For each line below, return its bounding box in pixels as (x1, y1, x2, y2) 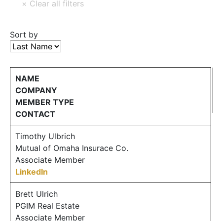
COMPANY (15, 85, 57, 95)
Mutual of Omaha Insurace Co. (15, 143, 128, 153)
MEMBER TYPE (15, 97, 74, 107)
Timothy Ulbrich (15, 131, 75, 141)
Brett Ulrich (15, 188, 58, 199)
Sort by (10, 29, 38, 39)
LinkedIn (15, 166, 48, 177)
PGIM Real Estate (15, 200, 79, 211)
